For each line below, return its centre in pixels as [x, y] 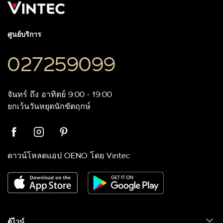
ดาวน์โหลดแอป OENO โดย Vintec [69, 156]
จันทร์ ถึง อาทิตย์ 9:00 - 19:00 [60, 94]
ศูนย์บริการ [24, 35]
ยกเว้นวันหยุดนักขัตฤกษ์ [49, 106]
